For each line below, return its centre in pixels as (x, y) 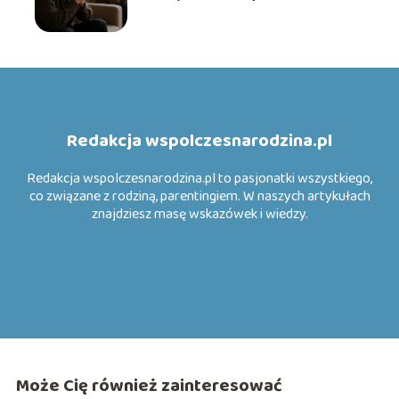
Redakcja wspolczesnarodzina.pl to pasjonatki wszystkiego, (199, 178)
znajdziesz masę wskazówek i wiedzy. (199, 214)
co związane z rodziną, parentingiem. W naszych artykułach (199, 196)
